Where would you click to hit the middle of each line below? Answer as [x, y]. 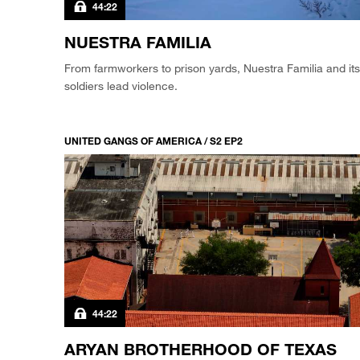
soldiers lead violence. [121, 86]
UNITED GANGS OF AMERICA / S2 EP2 [153, 141]
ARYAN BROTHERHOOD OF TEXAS [200, 348]
